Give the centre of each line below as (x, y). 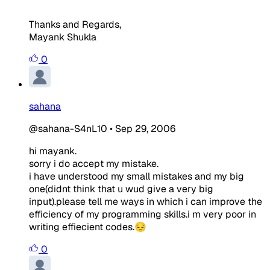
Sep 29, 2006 (145, 129)
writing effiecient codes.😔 (88, 227)
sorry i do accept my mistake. (94, 164)
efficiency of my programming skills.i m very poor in (143, 215)
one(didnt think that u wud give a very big (121, 189)
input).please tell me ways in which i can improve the (146, 202)
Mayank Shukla (63, 37)
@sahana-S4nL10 (68, 129)
